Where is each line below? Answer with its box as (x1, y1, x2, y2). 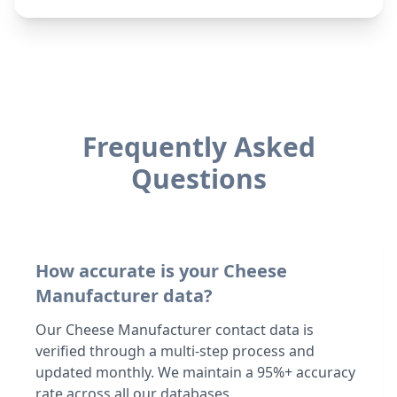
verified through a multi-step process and (35, 341, 315, 361)
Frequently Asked (82, 128, 315, 165)
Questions (130, 160, 267, 197)
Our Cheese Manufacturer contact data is (35, 320, 314, 339)
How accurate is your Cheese (35, 259, 287, 283)
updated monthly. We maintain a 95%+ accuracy (35, 362, 355, 382)
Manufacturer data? (35, 284, 213, 307)
